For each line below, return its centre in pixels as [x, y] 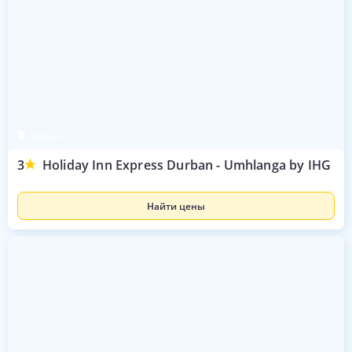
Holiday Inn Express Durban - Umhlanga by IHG [187, 165]
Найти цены [176, 206]
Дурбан [45, 135]
